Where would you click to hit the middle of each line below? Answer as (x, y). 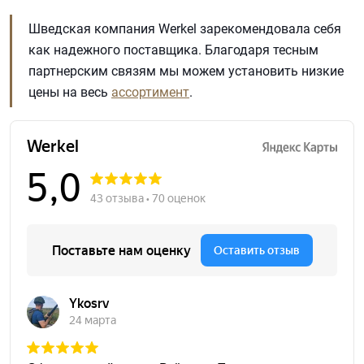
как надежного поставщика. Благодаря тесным (173, 50)
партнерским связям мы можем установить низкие (186, 71)
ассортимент (150, 93)
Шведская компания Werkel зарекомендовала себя (185, 29)
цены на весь (70, 93)
